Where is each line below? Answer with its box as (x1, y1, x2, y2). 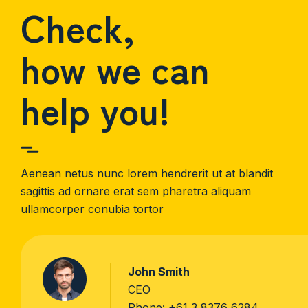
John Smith (128, 264, 190, 278)
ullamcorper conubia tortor (21, 201, 164, 216)
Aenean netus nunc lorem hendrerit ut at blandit (21, 166, 273, 180)
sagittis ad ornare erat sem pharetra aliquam (21, 184, 251, 198)
